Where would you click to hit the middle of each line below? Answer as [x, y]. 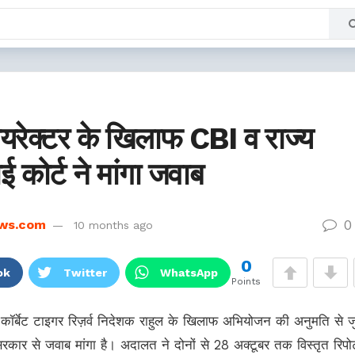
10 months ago [113, 225]
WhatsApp [189, 273]
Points [246, 281]
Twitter [85, 273]
